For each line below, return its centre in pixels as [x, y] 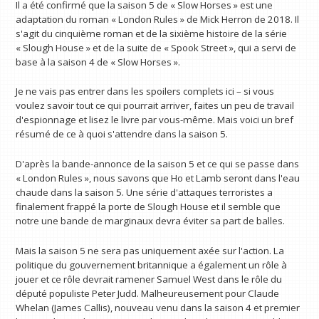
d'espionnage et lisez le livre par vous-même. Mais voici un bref [155, 120]
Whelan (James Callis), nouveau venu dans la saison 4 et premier [158, 307]
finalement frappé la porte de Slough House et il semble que [148, 206]
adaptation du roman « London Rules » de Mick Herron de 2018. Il [158, 19]
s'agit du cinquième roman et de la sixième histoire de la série [152, 33]
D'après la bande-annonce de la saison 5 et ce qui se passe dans [158, 163]
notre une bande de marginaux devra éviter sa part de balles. [151, 220]
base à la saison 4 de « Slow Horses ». [98, 62]
